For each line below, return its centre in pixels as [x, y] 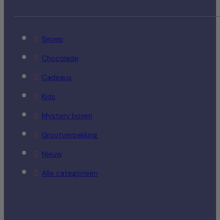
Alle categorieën [69, 174]
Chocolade [60, 59]
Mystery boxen [67, 116]
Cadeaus [56, 78]
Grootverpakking [69, 135]
